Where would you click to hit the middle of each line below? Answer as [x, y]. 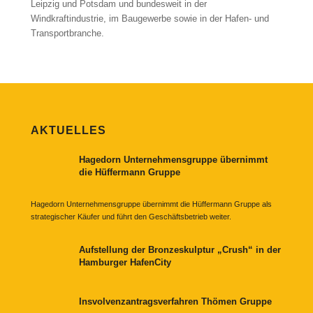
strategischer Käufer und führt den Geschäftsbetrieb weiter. [131, 217]
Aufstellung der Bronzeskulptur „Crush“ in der [180, 249]
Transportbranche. [67, 34]
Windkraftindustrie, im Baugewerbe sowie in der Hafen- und [150, 19]
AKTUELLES [68, 130]
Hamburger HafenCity [125, 262]
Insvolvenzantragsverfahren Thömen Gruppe [175, 301]
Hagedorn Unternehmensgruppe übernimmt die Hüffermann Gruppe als [151, 204]
